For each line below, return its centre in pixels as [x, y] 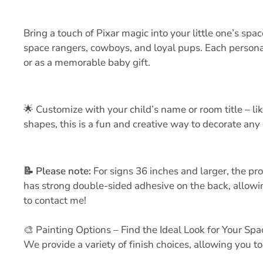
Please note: [63, 171]
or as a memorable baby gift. [87, 63]
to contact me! [55, 200]
